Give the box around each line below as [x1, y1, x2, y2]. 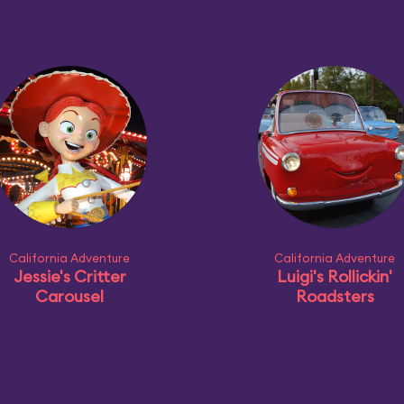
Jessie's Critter [13, 266, 126, 287]
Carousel [35, 286, 104, 307]
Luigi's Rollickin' [277, 266, 392, 287]
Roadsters [295, 286, 374, 307]
